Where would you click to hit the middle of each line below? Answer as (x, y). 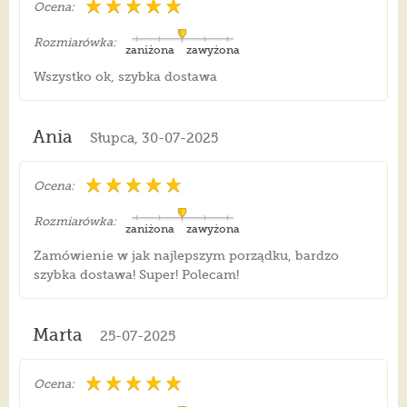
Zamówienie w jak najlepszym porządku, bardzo (186, 256)
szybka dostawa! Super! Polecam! (136, 275)
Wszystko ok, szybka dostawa (125, 77)
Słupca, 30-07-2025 (154, 139)
